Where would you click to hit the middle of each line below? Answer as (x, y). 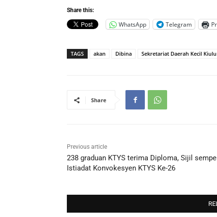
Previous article (87, 147)
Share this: (80, 10)
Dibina (124, 54)
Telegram (179, 24)
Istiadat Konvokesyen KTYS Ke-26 (121, 168)
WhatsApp (132, 24)
